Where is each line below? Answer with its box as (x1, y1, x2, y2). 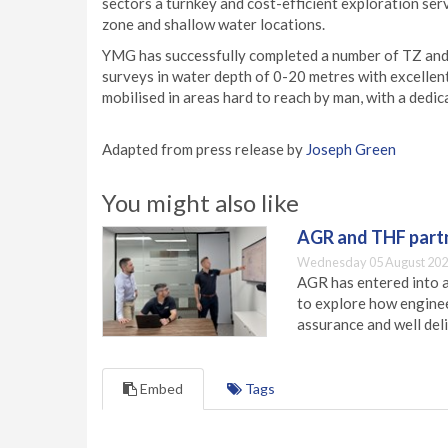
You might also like (102, 188, 299, 217)
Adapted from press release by (102, 140, 306, 158)
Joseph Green (306, 140, 396, 158)
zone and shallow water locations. (102, 15, 325, 33)
